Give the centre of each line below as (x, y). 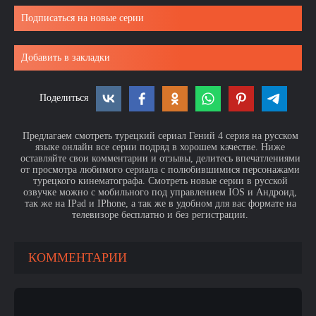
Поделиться (64, 98)
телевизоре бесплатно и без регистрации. (160, 215)
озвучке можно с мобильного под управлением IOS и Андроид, (160, 192)
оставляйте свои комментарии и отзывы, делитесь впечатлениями (160, 158)
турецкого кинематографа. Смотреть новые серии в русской (160, 181)
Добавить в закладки (66, 57)
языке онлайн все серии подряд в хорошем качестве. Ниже (160, 147)
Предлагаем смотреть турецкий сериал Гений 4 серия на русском (160, 136)
